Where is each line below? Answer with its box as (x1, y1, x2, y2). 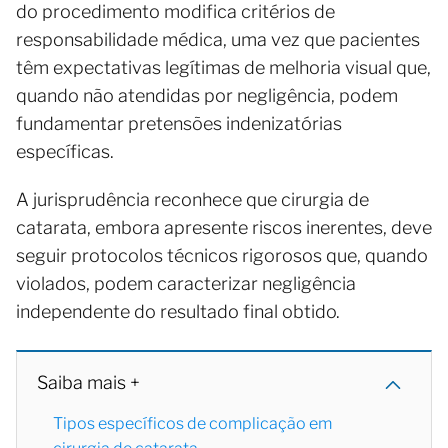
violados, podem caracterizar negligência (16, 272, 356, 294)
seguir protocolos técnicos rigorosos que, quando (16, 244, 428, 266)
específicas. (16, 140, 118, 162)
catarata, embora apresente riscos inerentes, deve (16, 216, 432, 238)
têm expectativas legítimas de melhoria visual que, (16, 56, 431, 78)
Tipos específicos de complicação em (53, 413, 332, 433)
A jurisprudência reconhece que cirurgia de (16, 188, 369, 210)
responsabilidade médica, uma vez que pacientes (16, 28, 420, 50)
